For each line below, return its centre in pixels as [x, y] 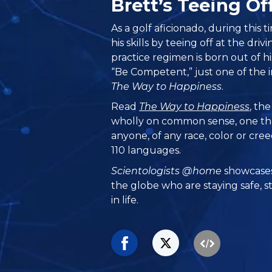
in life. [125, 200]
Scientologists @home [167, 171]
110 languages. [146, 151]
